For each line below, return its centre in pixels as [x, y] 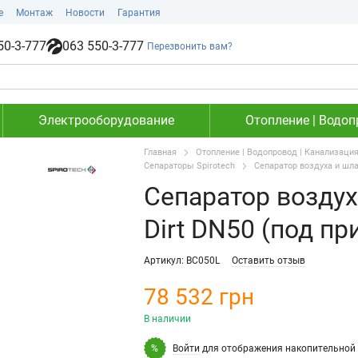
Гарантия [139, 13]
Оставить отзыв [268, 261]
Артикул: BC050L [181, 261]
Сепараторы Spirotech [189, 166]
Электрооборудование [106, 120]
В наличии [167, 319]
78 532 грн [199, 297]
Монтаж [34, 13]
